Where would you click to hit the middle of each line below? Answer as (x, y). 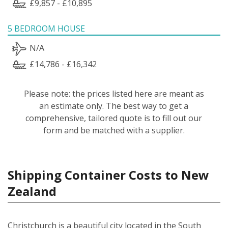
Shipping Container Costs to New (108, 175)
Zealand (32, 191)
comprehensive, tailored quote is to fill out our (114, 118)
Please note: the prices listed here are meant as (114, 93)
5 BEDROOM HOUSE (46, 28)
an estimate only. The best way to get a (114, 106)
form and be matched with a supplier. (114, 130)
